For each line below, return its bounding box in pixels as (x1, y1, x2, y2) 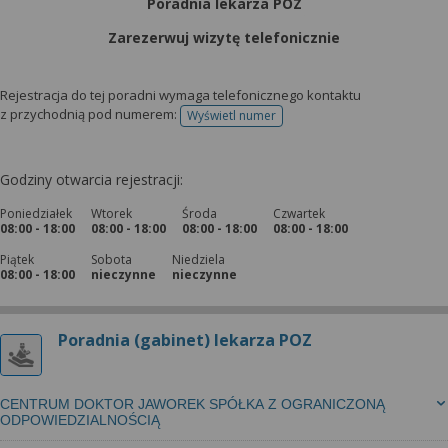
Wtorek (91, 205, 132, 222)
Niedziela (172, 251, 225, 268)
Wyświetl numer (187, 107, 276, 124)
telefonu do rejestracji (230, 113, 355, 131)
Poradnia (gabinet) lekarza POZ (58, 329, 312, 351)
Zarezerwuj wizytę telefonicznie (108, 28, 340, 47)
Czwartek (273, 205, 325, 222)
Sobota (91, 251, 132, 268)
